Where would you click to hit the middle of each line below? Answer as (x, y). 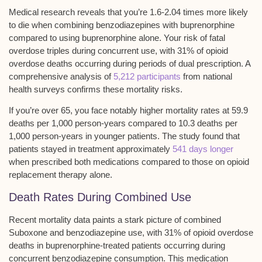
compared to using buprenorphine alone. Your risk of (109, 37)
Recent (24, 219)
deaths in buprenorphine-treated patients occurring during (117, 245)
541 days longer (203, 149)
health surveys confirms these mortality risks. (96, 89)
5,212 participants (147, 76)
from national (206, 76)
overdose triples (39, 50)
